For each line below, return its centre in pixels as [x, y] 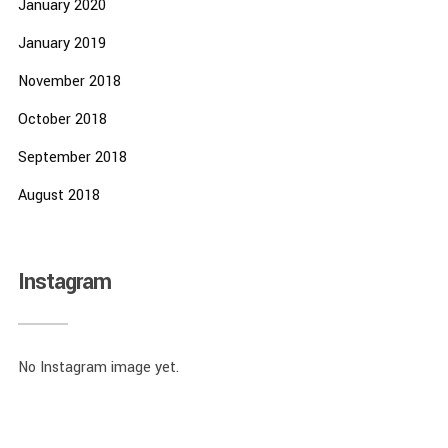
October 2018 [62, 119]
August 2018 [58, 195]
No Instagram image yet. [98, 367]
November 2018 [69, 81]
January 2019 [61, 43]
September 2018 [72, 157]
